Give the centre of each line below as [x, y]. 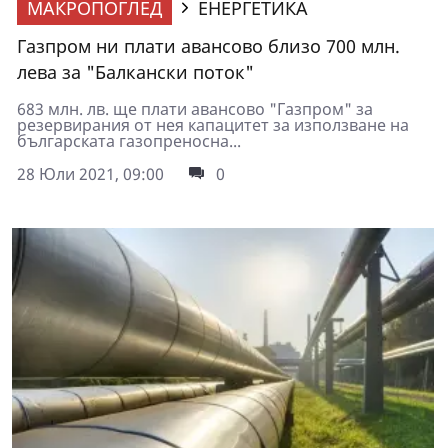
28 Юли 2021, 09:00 [90, 173]
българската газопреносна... [129, 140]
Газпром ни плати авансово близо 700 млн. [208, 45]
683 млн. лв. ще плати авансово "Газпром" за [195, 108]
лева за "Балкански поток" [135, 71]
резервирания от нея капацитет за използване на [213, 124]
